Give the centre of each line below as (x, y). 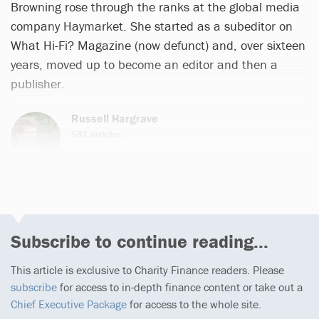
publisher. (38, 83)
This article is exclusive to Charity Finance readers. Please (147, 270)
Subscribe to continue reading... (140, 241)
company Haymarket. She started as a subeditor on (152, 26)
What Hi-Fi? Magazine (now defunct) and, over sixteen (158, 45)
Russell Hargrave (115, 118)
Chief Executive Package (69, 304)
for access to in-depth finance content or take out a (180, 287)
